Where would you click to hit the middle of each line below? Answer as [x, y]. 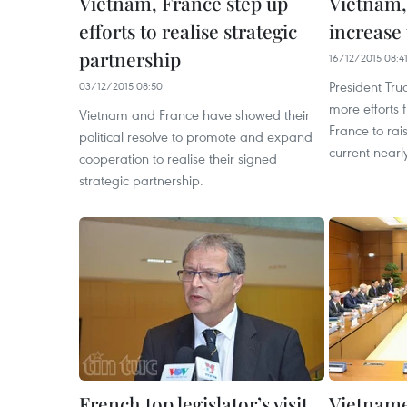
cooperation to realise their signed [178, 158]
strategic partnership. [141, 180]
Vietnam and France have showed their [194, 114]
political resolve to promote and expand [196, 136]
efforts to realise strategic [188, 31]
